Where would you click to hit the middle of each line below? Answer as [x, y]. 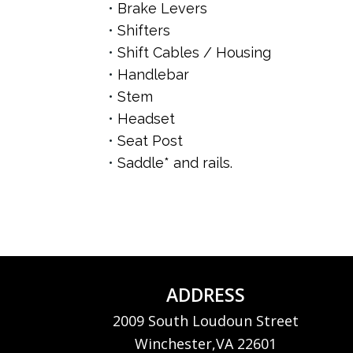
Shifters [144, 31]
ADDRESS [206, 295]
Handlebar [154, 75]
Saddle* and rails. [175, 163]
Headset [147, 119]
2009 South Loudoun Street [206, 321]
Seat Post [150, 141]
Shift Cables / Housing [195, 53]
